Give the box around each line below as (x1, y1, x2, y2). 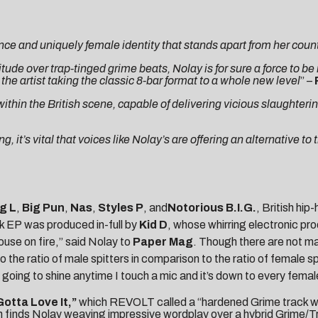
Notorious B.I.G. (168, 202, 256, 214)
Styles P (98, 202, 143, 214)
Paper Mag (133, 236, 193, 248)
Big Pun (20, 202, 65, 214)
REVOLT (109, 296, 155, 309)
